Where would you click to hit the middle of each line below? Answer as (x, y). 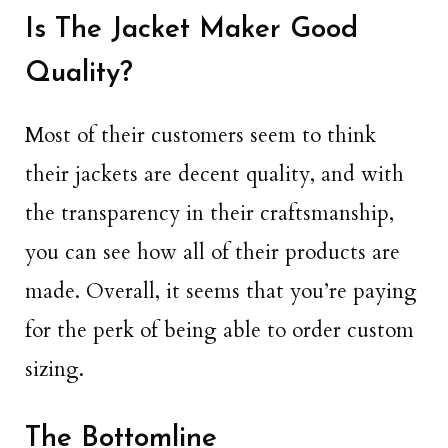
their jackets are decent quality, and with (214, 175)
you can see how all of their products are (212, 253)
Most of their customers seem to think (200, 136)
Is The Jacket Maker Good (191, 30)
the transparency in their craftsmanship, (209, 214)
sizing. (54, 370)
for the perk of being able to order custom (219, 331)
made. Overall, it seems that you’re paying (221, 292)
